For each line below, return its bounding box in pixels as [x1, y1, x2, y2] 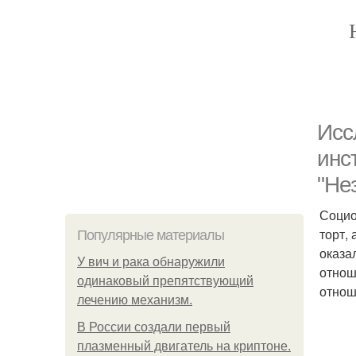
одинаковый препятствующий [77, 274, 253, 288]
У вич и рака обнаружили [77, 255, 225, 269]
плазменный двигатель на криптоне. [77, 339, 291, 353]
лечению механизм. [77, 293, 192, 307]
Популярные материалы [77, 227, 224, 243]
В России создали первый [77, 320, 230, 334]
